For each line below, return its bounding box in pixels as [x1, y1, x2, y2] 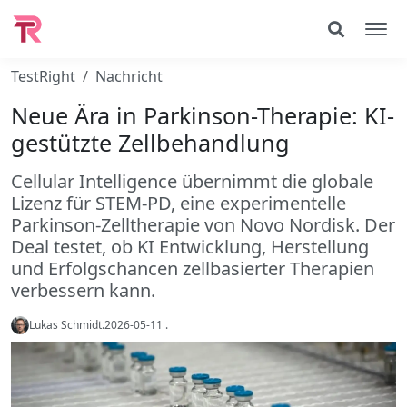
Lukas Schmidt [29, 317, 102, 333]
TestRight [11, 66, 75, 86]
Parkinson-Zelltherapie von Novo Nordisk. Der [11, 213, 395, 237]
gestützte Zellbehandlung [11, 127, 290, 158]
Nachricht [95, 66, 163, 86]
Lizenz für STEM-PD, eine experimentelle [11, 191, 346, 215]
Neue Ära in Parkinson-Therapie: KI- [11, 100, 394, 131]
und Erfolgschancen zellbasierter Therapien [11, 256, 374, 281]
